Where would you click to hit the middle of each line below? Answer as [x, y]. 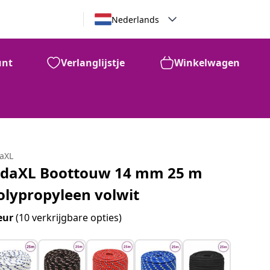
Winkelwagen [207, 63]
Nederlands [135, 19]
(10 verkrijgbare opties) [69, 218]
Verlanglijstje [93, 63]
